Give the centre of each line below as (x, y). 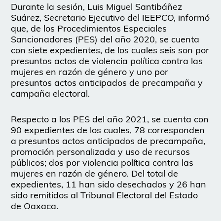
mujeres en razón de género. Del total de (95, 174)
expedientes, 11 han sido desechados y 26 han (109, 184)
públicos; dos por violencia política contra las (102, 163)
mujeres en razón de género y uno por (90, 72)
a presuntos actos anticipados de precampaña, (108, 141)
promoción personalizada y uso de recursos (101, 152)
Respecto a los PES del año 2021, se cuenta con (110, 119)
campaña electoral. (51, 94)
